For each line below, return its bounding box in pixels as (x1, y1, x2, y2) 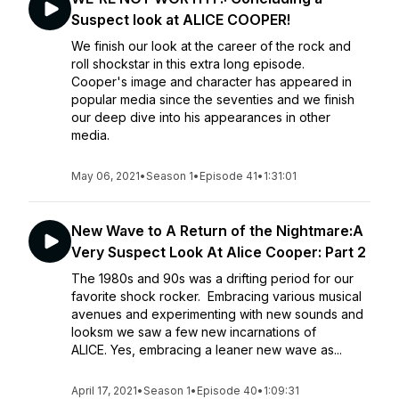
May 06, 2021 (71, 169, 140, 183)
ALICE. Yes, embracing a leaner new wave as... (71, 342, 342, 357)
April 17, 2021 (71, 384, 137, 397)
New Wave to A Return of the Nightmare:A (71, 222, 363, 240)
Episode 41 (199, 169, 257, 183)
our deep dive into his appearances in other (71, 110, 330, 125)
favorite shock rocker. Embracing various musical (71, 289, 362, 304)
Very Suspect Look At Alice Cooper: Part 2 (71, 243, 366, 261)
